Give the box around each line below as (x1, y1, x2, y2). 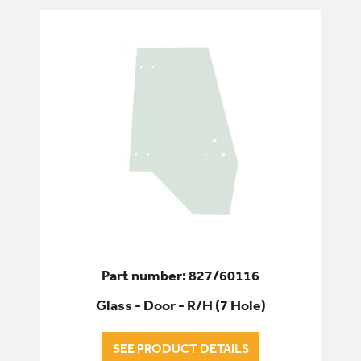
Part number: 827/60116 (102, 265, 259, 284)
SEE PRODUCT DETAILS (112, 340, 249, 357)
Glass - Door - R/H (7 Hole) (95, 296, 266, 315)
